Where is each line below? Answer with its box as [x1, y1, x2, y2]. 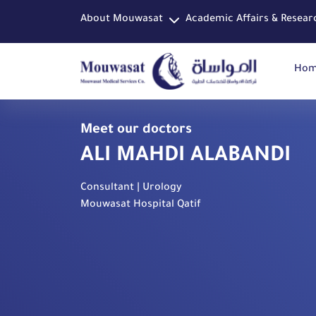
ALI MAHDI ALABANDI [80, 145, 291, 168]
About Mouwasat [80, 14, 163, 25]
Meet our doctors [80, 123, 192, 138]
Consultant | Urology [80, 183, 182, 194]
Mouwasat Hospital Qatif [80, 200, 201, 211]
